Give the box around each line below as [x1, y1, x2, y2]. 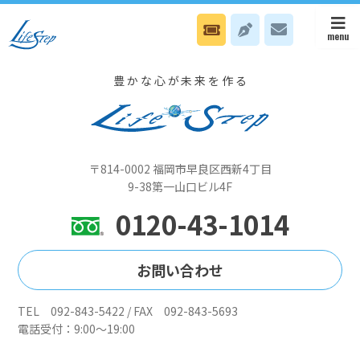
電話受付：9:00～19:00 [18, 320, 136, 337]
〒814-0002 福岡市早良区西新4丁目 [88, 160, 272, 177]
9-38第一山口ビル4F [128, 178, 232, 194]
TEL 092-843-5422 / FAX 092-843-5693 [18, 302, 239, 319]
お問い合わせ [137, 259, 223, 280]
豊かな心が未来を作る [113, 72, 249, 88]
